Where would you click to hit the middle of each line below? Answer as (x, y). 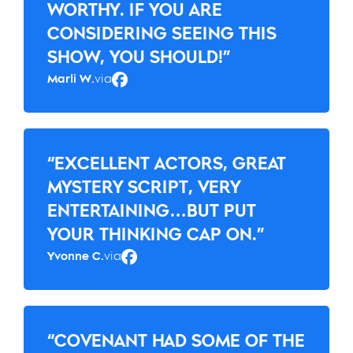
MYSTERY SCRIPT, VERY (144, 188)
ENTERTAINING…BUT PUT (152, 211)
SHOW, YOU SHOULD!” (139, 58)
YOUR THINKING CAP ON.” (156, 235)
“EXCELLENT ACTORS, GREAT (167, 164)
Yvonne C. (76, 256)
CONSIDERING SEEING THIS (162, 34)
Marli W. (71, 79)
